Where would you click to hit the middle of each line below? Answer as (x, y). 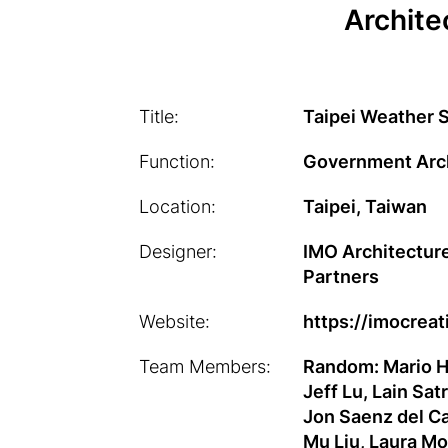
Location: (177, 206)
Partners (341, 276)
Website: (174, 321)
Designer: (178, 251)
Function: (177, 161)
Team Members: (205, 366)
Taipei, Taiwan (365, 206)
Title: (159, 116)
